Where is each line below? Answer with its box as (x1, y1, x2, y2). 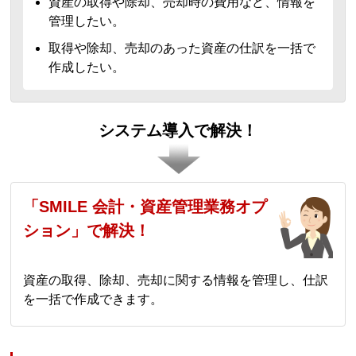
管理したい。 (48, 14, 126, 28)
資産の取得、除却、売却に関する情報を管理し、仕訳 (23, 273, 329, 287)
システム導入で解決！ (99, 122, 257, 139)
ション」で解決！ (23, 222, 151, 239)
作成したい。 (48, 60, 126, 74)
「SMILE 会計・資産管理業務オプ (23, 198, 268, 215)
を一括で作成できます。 (23, 292, 164, 306)
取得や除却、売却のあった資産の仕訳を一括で (48, 41, 316, 55)
